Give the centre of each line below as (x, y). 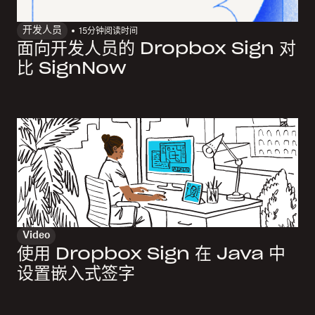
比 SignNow (72, 69)
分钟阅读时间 (112, 31)
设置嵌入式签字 (76, 275)
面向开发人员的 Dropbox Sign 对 (156, 50)
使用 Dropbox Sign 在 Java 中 (151, 255)
